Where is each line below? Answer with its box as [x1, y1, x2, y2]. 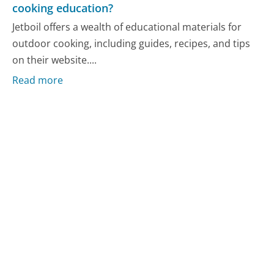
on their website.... [12, 53, 97, 67]
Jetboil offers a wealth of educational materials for [12, 20, 242, 34]
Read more [12, 73, 64, 87]
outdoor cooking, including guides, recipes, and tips [12, 37, 251, 51]
